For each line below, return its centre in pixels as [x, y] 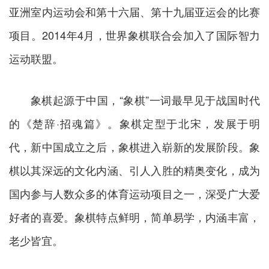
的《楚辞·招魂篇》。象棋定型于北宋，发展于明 [134, 123]
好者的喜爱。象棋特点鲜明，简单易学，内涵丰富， [134, 217]
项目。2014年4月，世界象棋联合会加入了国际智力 [134, 35]
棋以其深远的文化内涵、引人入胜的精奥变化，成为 [134, 170]
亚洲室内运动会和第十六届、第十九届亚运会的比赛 [134, 12]
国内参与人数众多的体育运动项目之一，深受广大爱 [134, 194]
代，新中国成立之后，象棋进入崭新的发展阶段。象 [134, 147]
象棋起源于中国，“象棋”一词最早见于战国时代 [145, 100]
